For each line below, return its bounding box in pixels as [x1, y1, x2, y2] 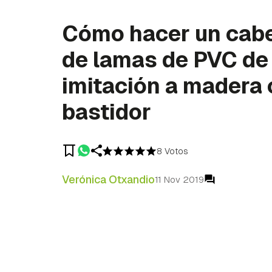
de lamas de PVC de [62, 46, 268, 74]
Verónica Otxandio [62, 172, 155, 186]
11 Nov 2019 [155, 174, 204, 185]
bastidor [62, 98, 151, 126]
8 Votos [157, 146, 188, 157]
